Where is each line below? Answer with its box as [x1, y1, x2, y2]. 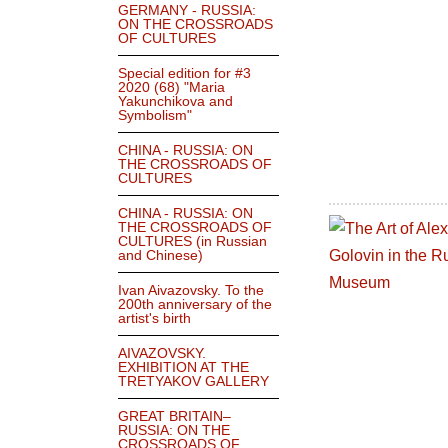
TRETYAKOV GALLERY [118, 373, 269, 390]
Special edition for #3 [118, 65, 251, 82]
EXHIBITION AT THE [118, 359, 249, 376]
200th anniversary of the [118, 296, 272, 313]
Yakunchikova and [118, 93, 233, 110]
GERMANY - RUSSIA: [118, 2, 256, 19]
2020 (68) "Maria [118, 79, 225, 96]
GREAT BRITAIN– [118, 408, 231, 425]
